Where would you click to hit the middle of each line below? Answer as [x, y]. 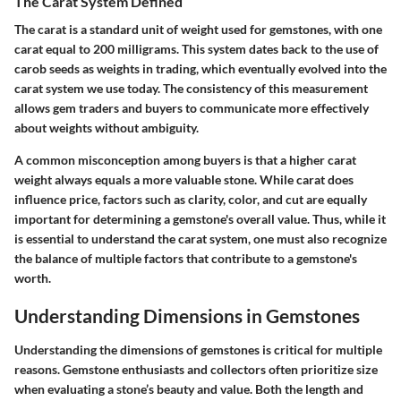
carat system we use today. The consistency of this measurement [191, 88]
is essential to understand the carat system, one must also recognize [200, 239]
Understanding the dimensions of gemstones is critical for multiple [198, 349]
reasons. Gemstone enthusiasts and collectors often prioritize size [196, 369]
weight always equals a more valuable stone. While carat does [184, 179]
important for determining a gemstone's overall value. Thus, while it [200, 219]
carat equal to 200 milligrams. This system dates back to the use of [196, 49]
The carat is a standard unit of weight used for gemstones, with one [198, 29]
